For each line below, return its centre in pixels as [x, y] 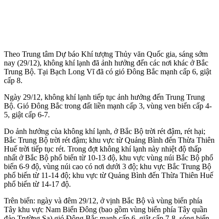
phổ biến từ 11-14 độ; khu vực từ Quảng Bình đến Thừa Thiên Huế [109, 175]
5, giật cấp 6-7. [27, 114]
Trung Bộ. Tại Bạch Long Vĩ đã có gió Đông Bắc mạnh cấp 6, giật [108, 71]
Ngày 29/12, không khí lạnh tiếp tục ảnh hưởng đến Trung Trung [104, 97]
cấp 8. [13, 80]
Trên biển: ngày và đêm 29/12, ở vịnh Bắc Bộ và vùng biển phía [103, 200]
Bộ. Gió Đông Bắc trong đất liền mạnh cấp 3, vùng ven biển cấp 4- [108, 106]
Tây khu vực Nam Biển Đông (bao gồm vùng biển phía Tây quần [106, 209]
